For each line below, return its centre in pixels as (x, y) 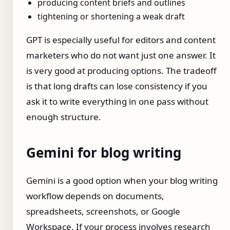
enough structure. (64, 117)
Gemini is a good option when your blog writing (122, 181)
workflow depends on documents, (95, 196)
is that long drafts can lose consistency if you (117, 86)
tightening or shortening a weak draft (111, 17)
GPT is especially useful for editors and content (121, 40)
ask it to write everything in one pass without (117, 102)
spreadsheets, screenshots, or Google (103, 212)
